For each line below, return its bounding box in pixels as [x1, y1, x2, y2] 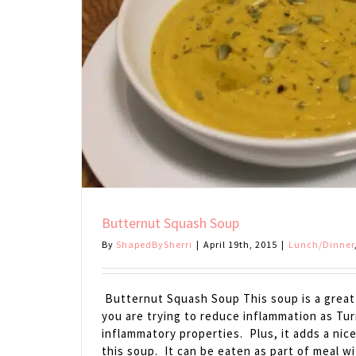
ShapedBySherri [116, 238, 192, 251]
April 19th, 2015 [203, 238, 277, 251]
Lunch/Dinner [288, 238, 354, 251]
